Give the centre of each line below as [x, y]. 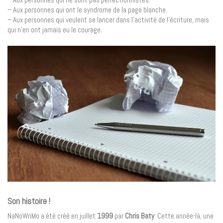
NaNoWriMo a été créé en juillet [52, 216]
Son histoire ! [29, 201]
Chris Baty [140, 216]
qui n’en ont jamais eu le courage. [55, 30]
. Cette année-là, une [184, 216]
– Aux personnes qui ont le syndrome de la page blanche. [87, 10]
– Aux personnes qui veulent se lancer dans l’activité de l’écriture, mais [108, 20]
